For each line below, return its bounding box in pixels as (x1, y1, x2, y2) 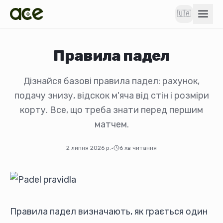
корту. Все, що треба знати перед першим (20, 105, 203, 115)
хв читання (124, 144, 157, 151)
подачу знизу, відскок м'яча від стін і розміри (14, 90, 209, 101)
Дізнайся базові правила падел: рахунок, (23, 76, 200, 87)
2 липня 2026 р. (66, 144, 111, 151)
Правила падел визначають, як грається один (10, 206, 208, 217)
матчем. (94, 119, 129, 130)
